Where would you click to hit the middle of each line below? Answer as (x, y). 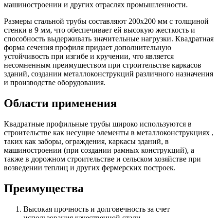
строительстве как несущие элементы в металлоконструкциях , (109, 132)
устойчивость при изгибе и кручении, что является (89, 56)
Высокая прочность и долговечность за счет (97, 209)
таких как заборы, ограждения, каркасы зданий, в (86, 141)
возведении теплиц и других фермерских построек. (90, 167)
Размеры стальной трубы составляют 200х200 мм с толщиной (106, 21)
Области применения (60, 103)
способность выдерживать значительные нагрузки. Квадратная (109, 38)
